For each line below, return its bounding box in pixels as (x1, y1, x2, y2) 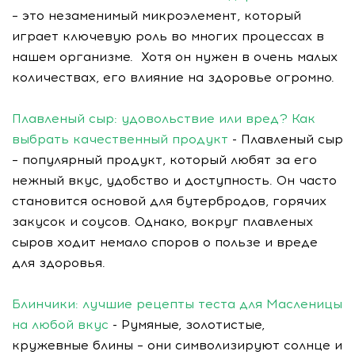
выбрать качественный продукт (12, 132, 228, 147)
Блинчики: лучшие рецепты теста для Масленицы (12, 296, 342, 311)
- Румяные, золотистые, (109, 317, 265, 332)
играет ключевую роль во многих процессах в (12, 29, 324, 44)
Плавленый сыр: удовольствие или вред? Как (12, 111, 315, 126)
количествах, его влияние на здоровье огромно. (12, 70, 334, 85)
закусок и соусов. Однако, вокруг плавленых (12, 214, 313, 229)
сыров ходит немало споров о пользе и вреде (12, 235, 318, 250)
